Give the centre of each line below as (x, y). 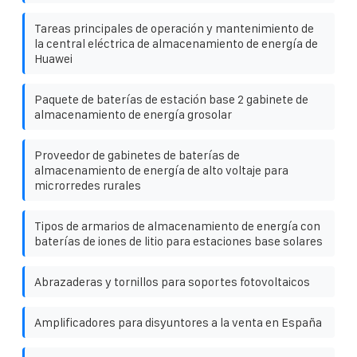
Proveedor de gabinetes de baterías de (137, 155)
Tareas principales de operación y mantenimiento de (174, 28)
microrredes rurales (88, 185)
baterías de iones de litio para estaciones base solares (178, 241)
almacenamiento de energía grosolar (133, 114)
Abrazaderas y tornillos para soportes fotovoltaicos (172, 281)
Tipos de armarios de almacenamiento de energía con (177, 226)
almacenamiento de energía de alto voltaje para (161, 170)
